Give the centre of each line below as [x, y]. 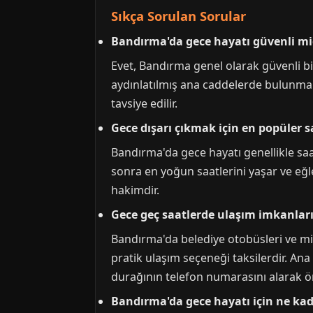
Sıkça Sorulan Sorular [179, 16]
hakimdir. [135, 190]
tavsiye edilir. [144, 103]
